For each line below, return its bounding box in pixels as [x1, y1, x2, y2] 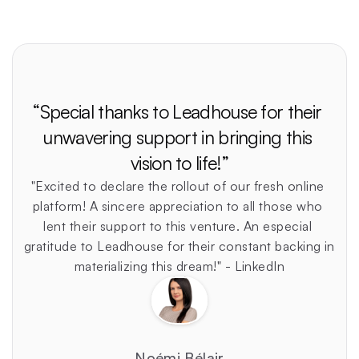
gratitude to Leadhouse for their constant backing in [24, 237, 335, 254]
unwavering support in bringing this [42, 125, 313, 149]
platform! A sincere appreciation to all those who [32, 197, 323, 214]
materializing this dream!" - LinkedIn [74, 257, 285, 274]
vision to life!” [131, 151, 228, 175]
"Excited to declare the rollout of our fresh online [31, 177, 325, 194]
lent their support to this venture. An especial [43, 217, 313, 234]
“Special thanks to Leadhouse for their [33, 99, 322, 123]
